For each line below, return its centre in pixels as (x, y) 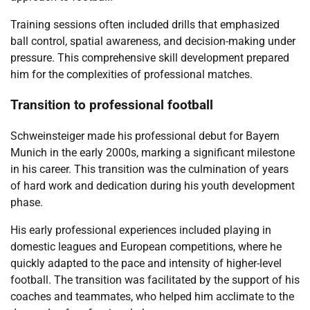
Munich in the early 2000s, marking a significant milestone (153, 153)
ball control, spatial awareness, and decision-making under (153, 41)
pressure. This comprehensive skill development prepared (150, 57)
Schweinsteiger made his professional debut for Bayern (145, 136)
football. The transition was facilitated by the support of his (155, 280)
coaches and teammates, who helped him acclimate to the (152, 297)
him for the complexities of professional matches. (131, 74)
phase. (27, 203)
